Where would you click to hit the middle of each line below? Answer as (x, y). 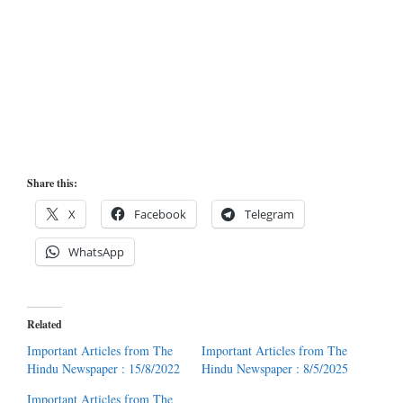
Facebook (160, 214)
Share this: (52, 183)
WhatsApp (96, 252)
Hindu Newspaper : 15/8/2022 (103, 368)
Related (45, 324)
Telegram (269, 214)
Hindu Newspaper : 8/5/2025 (275, 368)
